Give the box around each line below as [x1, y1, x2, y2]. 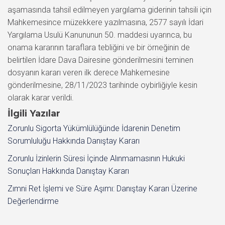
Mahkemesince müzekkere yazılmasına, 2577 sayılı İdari [8, 17, 203, 27]
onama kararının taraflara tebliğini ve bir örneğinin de [8, 42, 190, 52]
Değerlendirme [8, 196, 59, 206]
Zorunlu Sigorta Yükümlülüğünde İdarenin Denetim [8, 123, 180, 133]
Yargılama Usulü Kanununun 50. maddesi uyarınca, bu [8, 30, 192, 40]
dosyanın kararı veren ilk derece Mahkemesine [8, 67, 170, 77]
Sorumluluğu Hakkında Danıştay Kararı [8, 136, 140, 146]
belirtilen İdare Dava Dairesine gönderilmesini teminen [8, 55, 193, 65]
